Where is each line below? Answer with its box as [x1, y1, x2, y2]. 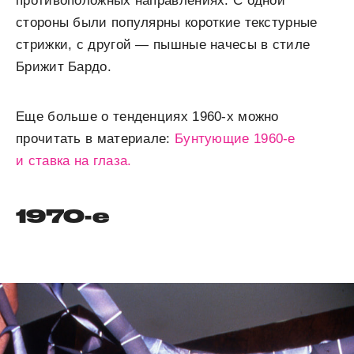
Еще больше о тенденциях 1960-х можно [16, 108, 279, 124]
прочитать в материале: [16, 130, 175, 146]
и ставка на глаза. [16, 153, 132, 168]
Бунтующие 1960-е [174, 130, 296, 146]
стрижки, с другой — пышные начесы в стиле [16, 36, 311, 52]
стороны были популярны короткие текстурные [16, 14, 318, 30]
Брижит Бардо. [16, 58, 111, 74]
